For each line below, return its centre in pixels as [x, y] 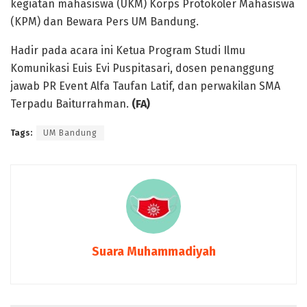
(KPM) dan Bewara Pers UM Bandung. [105, 21]
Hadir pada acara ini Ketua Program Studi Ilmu [128, 50]
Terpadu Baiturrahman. [71, 103]
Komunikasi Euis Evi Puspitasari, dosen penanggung [142, 68]
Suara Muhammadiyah [153, 251]
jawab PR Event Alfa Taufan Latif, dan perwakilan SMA [145, 86]
